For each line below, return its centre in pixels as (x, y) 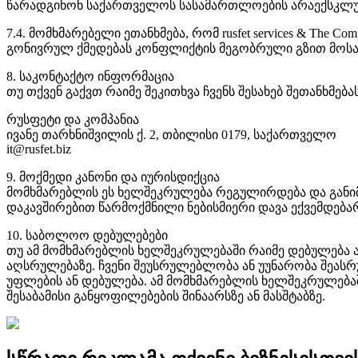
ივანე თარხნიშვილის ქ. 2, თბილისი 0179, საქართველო (171, 134)
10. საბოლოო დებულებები (87, 235)
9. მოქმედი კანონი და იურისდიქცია (113, 177)
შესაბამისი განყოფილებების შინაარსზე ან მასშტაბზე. (166, 296)
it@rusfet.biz (39, 149)
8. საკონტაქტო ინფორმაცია (90, 76)
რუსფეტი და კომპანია (73, 119)
